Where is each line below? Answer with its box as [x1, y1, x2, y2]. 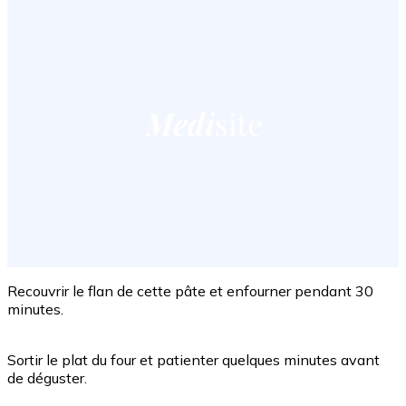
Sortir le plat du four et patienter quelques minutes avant [7, 351, 380, 370]
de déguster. [7, 369, 87, 388]
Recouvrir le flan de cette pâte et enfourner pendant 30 [7, 282, 373, 301]
